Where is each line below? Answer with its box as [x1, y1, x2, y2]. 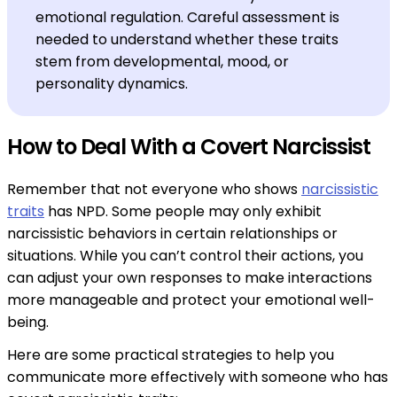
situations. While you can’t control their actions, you [7, 245, 363, 266]
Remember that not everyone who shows [7, 178, 301, 199]
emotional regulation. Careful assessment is [35, 7, 339, 28]
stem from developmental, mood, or [35, 51, 289, 73]
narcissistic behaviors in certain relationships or [7, 222, 338, 244]
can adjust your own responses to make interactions [7, 267, 372, 288]
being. [7, 311, 52, 332]
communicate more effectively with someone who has [7, 366, 388, 387]
